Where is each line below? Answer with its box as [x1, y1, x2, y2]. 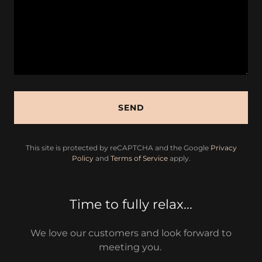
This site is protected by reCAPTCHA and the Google [25, 143, 211, 152]
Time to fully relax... [70, 196, 192, 212]
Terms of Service [110, 154, 168, 163]
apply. [167, 154, 191, 163]
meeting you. [98, 242, 164, 253]
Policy [71, 154, 94, 163]
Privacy [210, 143, 237, 152]
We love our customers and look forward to [30, 227, 232, 239]
